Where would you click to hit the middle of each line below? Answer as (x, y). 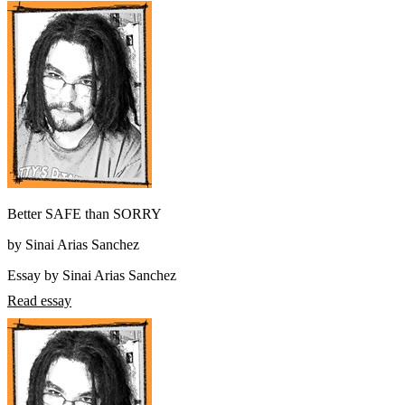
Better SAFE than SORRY (85, 214)
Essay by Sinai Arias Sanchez (92, 276)
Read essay (39, 301)
